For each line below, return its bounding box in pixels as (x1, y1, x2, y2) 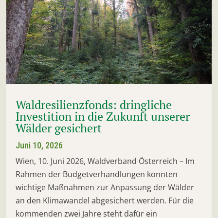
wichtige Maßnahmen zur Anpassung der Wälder (16, 182, 195, 193)
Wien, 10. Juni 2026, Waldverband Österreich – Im (16, 156, 195, 167)
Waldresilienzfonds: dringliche (16, 97, 172, 113)
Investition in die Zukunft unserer (16, 109, 190, 125)
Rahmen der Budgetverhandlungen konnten (16, 169, 178, 180)
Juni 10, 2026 (16, 140, 63, 151)
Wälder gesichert (16, 120, 102, 136)
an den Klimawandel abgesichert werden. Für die (16, 195, 194, 206)
